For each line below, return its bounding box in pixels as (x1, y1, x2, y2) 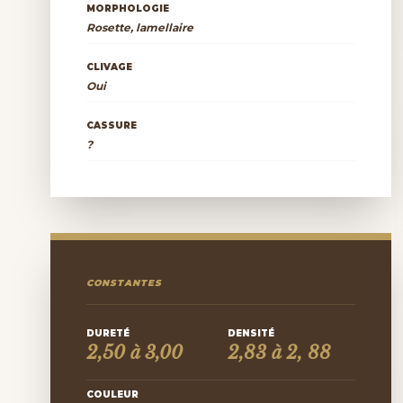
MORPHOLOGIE (86, 3, 169, 14)
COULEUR (86, 389, 139, 400)
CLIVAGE (86, 61, 132, 73)
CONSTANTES (86, 277, 162, 289)
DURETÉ (86, 327, 130, 339)
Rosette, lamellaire (86, 21, 193, 34)
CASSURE (86, 120, 137, 131)
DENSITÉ (228, 327, 275, 339)
